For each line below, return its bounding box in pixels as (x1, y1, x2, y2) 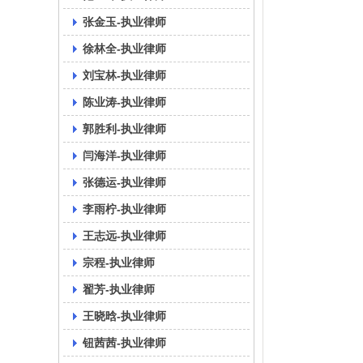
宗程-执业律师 (83, 256, 155, 269)
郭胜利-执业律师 (83, 122, 166, 135)
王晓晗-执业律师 (83, 310, 166, 322)
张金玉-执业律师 (83, 15, 166, 28)
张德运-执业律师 (83, 176, 166, 189)
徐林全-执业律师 (83, 42, 166, 55)
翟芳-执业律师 (83, 283, 155, 296)
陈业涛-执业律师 (83, 96, 166, 109)
